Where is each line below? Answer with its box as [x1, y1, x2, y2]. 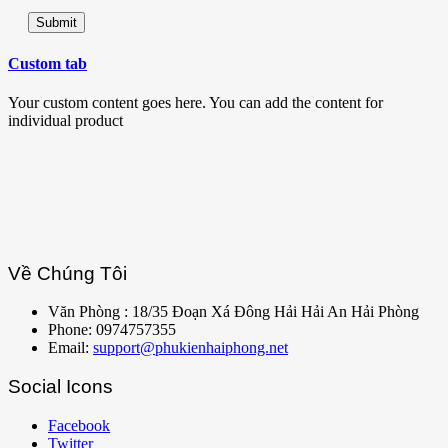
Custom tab [8, 54, 87, 72]
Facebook [48, 416, 110, 434]
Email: [48, 339, 93, 357]
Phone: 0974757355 [48, 321, 176, 339]
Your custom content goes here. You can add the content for [8, 93, 383, 111]
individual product [8, 111, 123, 129]
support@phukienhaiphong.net [93, 339, 288, 357]
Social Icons [8, 376, 113, 398]
